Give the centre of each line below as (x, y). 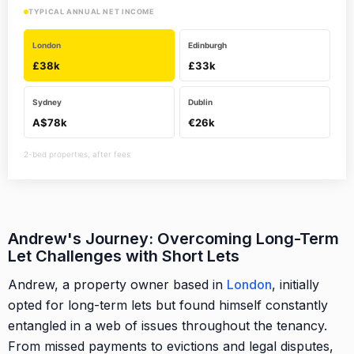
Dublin (200, 102)
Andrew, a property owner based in (117, 284)
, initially (296, 284)
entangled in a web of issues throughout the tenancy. (168, 325)
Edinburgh (207, 45)
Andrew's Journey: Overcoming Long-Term (173, 238)
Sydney (47, 102)
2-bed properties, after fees (77, 154)
